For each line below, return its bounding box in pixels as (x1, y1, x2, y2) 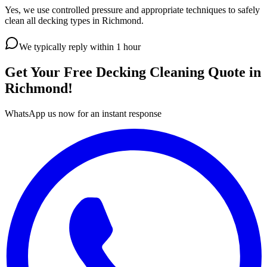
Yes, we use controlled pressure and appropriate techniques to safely (5, 4, 260, 15)
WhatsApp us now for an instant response (5, 108, 162, 119)
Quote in (204, 64, 261, 80)
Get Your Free (5, 64, 96, 80)
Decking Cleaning (96, 64, 204, 80)
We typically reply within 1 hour (19, 41, 141, 52)
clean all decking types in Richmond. (5, 15, 144, 26)
